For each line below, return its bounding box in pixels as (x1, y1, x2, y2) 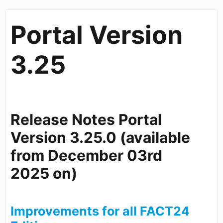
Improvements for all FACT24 (10, 203, 190, 219)
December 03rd (48, 146, 162, 164)
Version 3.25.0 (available (10, 128, 190, 146)
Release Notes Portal (10, 110, 162, 128)
